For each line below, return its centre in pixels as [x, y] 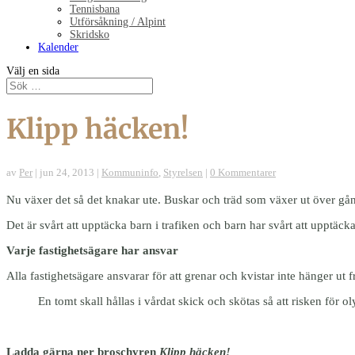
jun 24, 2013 [67, 172]
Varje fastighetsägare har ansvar [92, 250]
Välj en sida [33, 71]
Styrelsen [183, 172]
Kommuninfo [130, 172]
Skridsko [90, 34]
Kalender [58, 47]
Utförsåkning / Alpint [118, 22]
